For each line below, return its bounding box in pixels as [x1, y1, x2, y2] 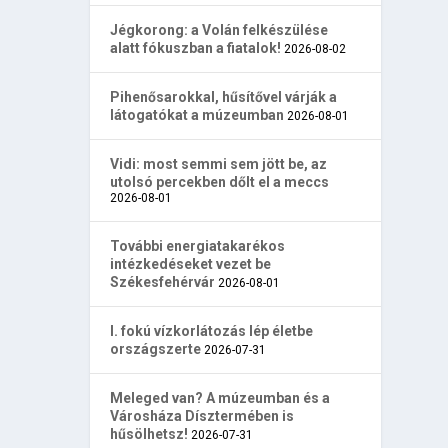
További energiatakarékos [110, 238, 286, 255]
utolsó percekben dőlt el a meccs [110, 174, 330, 191]
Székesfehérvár [110, 274, 216, 291]
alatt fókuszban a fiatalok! [110, 40, 282, 57]
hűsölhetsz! [110, 426, 189, 443]
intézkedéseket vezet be [110, 256, 272, 273]
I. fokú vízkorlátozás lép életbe [110, 323, 314, 340]
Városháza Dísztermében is [110, 408, 295, 425]
